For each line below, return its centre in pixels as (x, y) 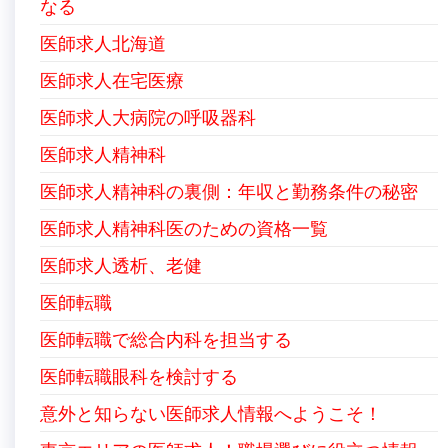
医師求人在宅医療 (112, 80)
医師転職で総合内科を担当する (166, 339)
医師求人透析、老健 (121, 265)
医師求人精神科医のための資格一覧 (184, 228)
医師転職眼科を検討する (139, 376)
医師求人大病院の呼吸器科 (148, 117)
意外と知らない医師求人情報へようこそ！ (211, 413)
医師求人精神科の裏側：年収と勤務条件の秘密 (229, 191)
